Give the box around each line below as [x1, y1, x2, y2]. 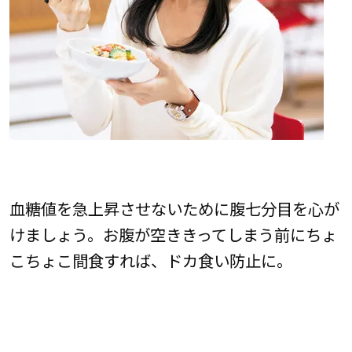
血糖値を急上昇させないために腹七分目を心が [9, 196, 339, 220]
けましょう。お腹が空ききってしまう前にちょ [9, 222, 337, 246]
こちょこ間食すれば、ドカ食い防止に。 [9, 247, 292, 272]
